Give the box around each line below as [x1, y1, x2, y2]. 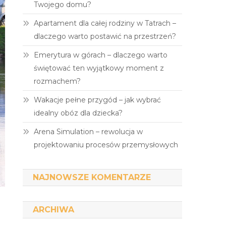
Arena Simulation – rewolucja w [34, 127, 143, 136]
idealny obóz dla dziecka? [34, 108, 123, 118]
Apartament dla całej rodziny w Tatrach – [34, 19, 177, 28]
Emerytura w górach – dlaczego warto [34, 50, 168, 60]
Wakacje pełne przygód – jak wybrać [34, 95, 161, 104]
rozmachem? [34, 77, 81, 86]
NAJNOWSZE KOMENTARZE [33, 173, 151, 182]
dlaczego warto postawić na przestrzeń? [34, 32, 177, 41]
